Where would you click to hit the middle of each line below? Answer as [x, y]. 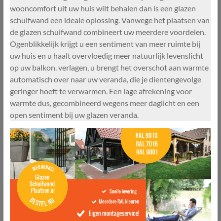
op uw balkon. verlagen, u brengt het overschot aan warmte [109, 67]
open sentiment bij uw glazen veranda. [74, 114]
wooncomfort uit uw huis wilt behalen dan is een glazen [103, 8]
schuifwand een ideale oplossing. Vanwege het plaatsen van [110, 20]
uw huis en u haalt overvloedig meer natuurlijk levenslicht [106, 55]
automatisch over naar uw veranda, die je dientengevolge [105, 79]
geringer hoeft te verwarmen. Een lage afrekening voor [101, 91]
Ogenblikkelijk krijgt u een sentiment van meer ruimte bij [105, 43]
